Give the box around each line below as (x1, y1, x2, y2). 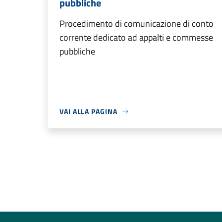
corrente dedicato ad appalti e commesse (59, 31, 213, 44)
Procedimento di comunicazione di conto (59, 17, 214, 30)
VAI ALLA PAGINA (59, 106, 117, 116)
